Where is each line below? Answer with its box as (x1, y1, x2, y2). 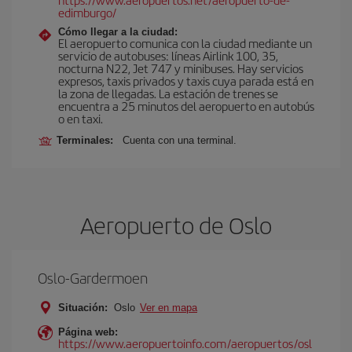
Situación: (58, 302, 108, 313)
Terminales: (57, 134, 119, 146)
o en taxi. (58, 110, 103, 126)
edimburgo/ (58, 4, 116, 20)
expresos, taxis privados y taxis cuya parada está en (58, 72, 313, 89)
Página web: (58, 326, 118, 338)
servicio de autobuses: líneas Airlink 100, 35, (58, 47, 278, 64)
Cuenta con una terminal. (123, 134, 236, 146)
